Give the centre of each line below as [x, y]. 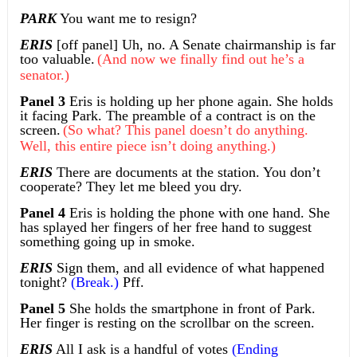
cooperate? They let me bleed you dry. [131, 187]
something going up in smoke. [107, 242]
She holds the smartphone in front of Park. [190, 309]
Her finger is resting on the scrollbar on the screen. [167, 323]
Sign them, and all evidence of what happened [190, 268]
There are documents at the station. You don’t [186, 173]
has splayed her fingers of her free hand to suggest [165, 228]
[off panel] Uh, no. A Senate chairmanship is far [196, 45]
